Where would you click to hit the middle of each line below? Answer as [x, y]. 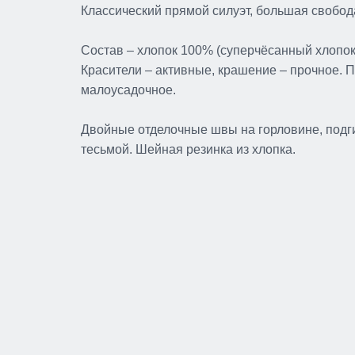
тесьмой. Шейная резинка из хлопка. [188, 150]
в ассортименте [237, 292]
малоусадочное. [128, 90]
